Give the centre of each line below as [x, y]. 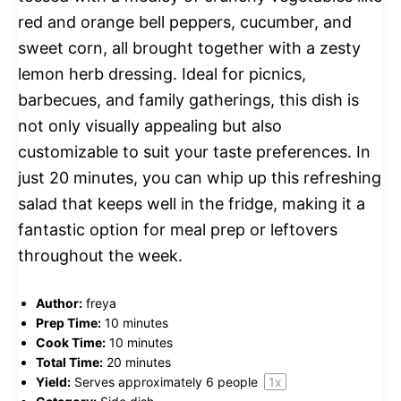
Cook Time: [71, 342]
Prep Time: [68, 322]
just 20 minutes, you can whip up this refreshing [200, 177]
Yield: [53, 381]
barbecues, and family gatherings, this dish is [188, 99]
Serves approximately [140, 381]
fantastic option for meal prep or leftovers [178, 229]
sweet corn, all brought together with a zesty [189, 47]
